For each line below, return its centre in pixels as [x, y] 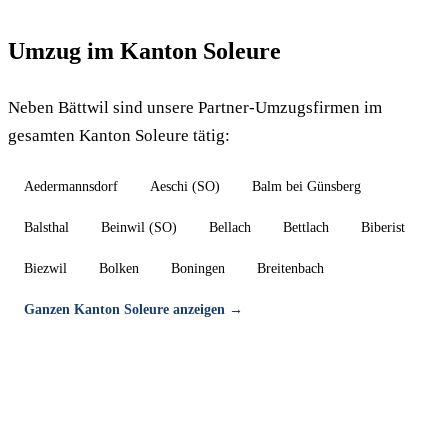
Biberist [383, 227]
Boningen [198, 268]
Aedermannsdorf [71, 186]
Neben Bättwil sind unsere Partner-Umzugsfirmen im [195, 107]
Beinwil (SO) [139, 227]
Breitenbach [290, 268]
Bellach [230, 227]
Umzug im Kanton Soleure [144, 51]
